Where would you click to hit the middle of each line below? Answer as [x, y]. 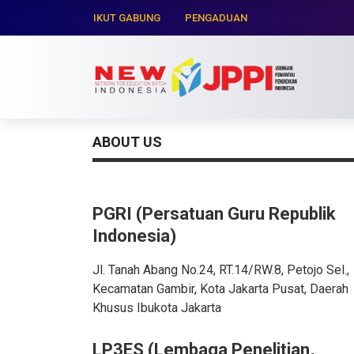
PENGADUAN [216, 18]
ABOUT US [127, 142]
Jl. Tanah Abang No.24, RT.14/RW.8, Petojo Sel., [221, 270]
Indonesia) [134, 236]
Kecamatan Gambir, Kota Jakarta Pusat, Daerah [220, 289]
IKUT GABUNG [127, 18]
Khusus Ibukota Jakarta [157, 308]
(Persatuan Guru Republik [236, 214]
